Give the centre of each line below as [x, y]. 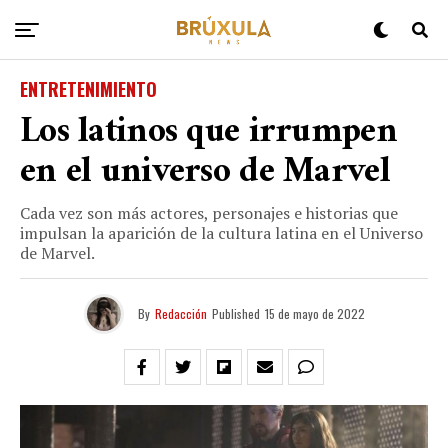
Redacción [180, 313]
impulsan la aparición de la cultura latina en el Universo [221, 233]
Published [235, 313]
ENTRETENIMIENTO [88, 89]
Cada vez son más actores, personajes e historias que [209, 213]
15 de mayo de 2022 [314, 313]
